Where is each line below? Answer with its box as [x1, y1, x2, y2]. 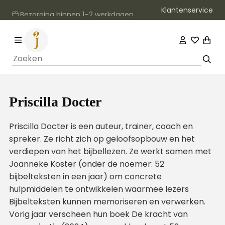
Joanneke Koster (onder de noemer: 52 [9, 158, 164, 170]
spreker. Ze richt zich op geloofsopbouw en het [9, 133, 195, 145]
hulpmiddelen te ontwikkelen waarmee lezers [9, 183, 189, 195]
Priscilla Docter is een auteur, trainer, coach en [9, 121, 193, 132]
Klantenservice [161, 5, 213, 15]
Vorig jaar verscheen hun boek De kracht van [9, 208, 188, 220]
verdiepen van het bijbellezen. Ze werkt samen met [9, 146, 211, 157]
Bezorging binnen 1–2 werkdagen [18, 5, 134, 15]
